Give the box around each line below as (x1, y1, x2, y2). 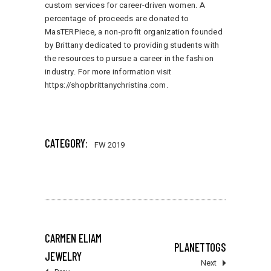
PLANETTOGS (174, 240, 226, 255)
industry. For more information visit (45, 66, 172, 78)
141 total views (59, 96, 117, 108)
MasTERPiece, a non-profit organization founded (45, 26, 223, 38)
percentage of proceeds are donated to (45, 13, 189, 25)
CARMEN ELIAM (45, 231, 102, 246)
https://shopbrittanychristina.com (45, 79, 166, 91)
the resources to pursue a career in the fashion (45, 53, 214, 65)
